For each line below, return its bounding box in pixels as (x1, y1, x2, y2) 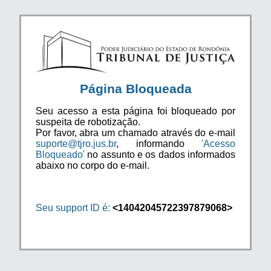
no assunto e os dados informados (85, 149, 235, 160)
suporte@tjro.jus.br (36, 138, 116, 149)
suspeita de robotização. (36, 116, 140, 127)
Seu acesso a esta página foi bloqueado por (36, 105, 235, 116)
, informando (116, 138, 201, 149)
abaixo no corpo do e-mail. (36, 160, 149, 171)
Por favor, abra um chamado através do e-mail (36, 127, 235, 138)
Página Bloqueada (79, 81, 192, 96)
